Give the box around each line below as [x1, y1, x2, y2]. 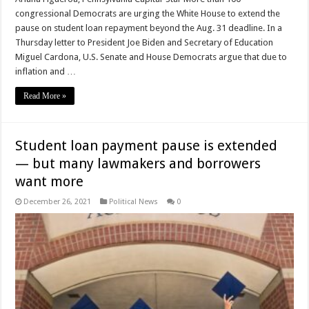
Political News [109, 197, 159, 206]
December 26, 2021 [23, 197, 92, 206]
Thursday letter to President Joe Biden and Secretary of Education [15, 37, 274, 48]
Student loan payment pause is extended [15, 137, 278, 154]
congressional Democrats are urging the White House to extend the [15, 8, 281, 19]
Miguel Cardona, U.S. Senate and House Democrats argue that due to [15, 52, 288, 62]
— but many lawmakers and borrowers [15, 155, 261, 172]
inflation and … [15, 66, 77, 77]
